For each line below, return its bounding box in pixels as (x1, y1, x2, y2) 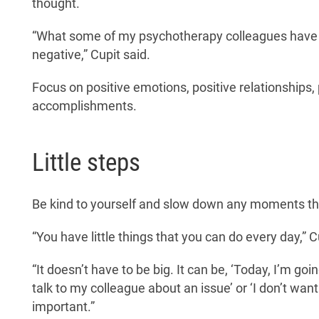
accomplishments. (32, 98, 137, 113)
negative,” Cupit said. (32, 47, 150, 62)
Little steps (32, 147, 140, 177)
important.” (32, 299, 95, 314)
